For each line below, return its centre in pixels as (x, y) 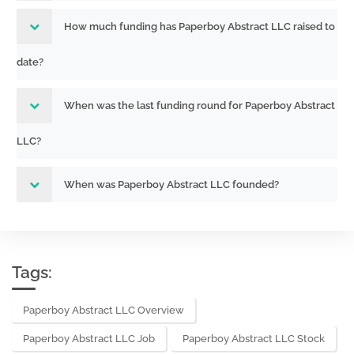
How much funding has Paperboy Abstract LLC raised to (200, 26)
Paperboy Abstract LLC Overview (104, 310)
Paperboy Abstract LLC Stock (254, 339)
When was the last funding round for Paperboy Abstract (200, 105)
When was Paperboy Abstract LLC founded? (171, 185)
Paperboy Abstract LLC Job (89, 339)
